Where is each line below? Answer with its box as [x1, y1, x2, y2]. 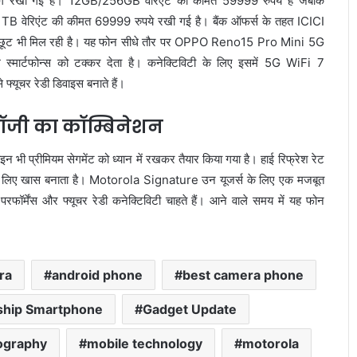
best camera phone [182, 266, 304, 283]
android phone [52, 266, 143, 283]
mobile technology [86, 335, 202, 351]
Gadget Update [143, 300, 237, 317]
